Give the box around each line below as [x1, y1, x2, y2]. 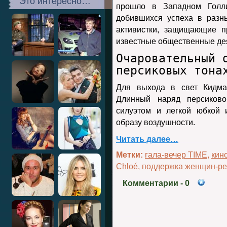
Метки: [116, 150, 143, 159]
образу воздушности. [116, 118, 195, 127]
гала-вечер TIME [145, 150, 207, 159]
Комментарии [123, 179, 178, 187]
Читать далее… [116, 135, 178, 143]
